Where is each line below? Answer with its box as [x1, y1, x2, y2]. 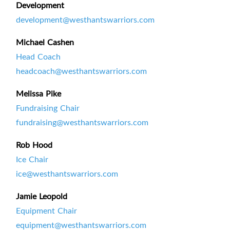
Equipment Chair [16, 205, 77, 217]
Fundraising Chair [16, 102, 80, 114]
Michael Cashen [16, 36, 74, 48]
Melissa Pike [16, 88, 61, 100]
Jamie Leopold [16, 190, 70, 202]
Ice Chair [16, 154, 48, 165]
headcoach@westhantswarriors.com [16, 65, 147, 77]
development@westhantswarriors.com [16, 14, 155, 26]
